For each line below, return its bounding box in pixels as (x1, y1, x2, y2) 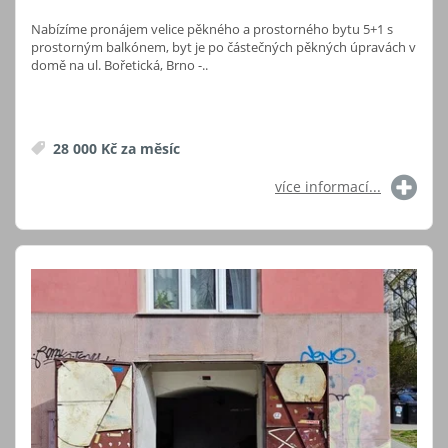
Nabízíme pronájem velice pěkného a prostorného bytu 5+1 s (31, 19, 393, 38)
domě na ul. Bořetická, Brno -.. (31, 55, 208, 74)
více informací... (275, 176, 381, 196)
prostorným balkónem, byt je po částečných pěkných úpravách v (31, 37, 416, 56)
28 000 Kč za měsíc (49, 138, 180, 158)
